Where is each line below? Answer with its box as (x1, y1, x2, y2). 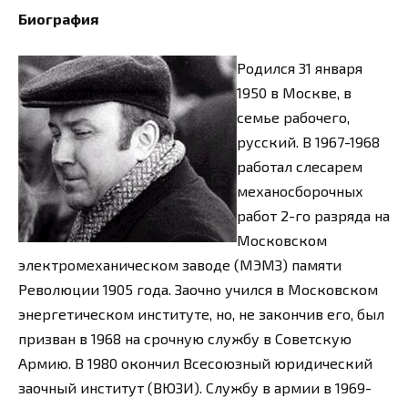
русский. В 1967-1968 (237, 132, 380, 150)
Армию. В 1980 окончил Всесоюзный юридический (18, 353, 372, 372)
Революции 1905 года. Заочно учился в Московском (18, 280, 378, 298)
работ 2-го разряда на (237, 206, 390, 224)
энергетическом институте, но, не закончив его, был (18, 304, 384, 322)
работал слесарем (237, 157, 362, 175)
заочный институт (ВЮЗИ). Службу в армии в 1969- (18, 378, 372, 396)
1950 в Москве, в (237, 83, 352, 101)
